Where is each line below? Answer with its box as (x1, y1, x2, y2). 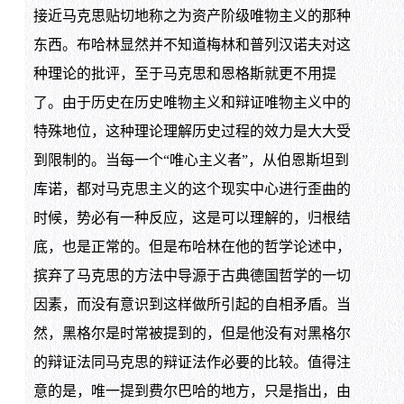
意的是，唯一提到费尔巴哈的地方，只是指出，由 (32, 383, 351, 399)
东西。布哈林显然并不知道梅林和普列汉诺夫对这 (32, 37, 351, 53)
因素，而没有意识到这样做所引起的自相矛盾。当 (32, 297, 351, 313)
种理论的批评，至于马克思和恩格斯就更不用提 (32, 66, 336, 82)
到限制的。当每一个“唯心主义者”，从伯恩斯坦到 (32, 152, 349, 169)
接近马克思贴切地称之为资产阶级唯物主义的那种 (32, 8, 351, 24)
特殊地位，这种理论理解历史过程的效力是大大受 (32, 124, 351, 140)
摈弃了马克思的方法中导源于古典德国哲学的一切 (32, 268, 351, 284)
